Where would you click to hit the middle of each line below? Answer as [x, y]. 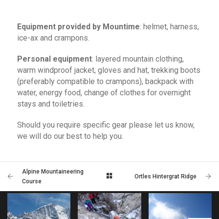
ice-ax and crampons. [53, 38]
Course [32, 181]
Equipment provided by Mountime [78, 26]
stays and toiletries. [52, 104]
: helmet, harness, [169, 26]
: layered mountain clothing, [138, 59]
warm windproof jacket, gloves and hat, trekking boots [109, 70]
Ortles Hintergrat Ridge [165, 176]
